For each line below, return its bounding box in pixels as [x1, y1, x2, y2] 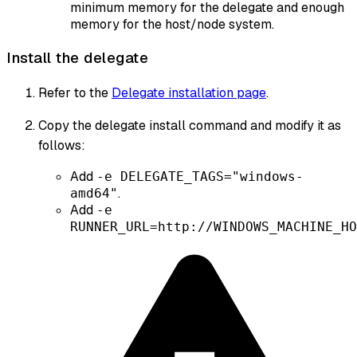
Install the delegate [6, 47, 148, 68]
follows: [38, 136, 85, 154]
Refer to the [38, 84, 112, 101]
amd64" [70, 185, 118, 201]
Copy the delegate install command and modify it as [38, 116, 341, 134]
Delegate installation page [112, 84, 266, 101]
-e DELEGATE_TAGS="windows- [96, 168, 304, 184]
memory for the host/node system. [70, 16, 274, 33]
